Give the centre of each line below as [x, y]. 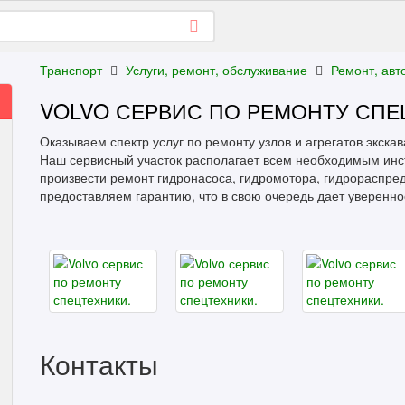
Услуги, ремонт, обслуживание [217, 70]
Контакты [99, 364]
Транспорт [71, 70]
